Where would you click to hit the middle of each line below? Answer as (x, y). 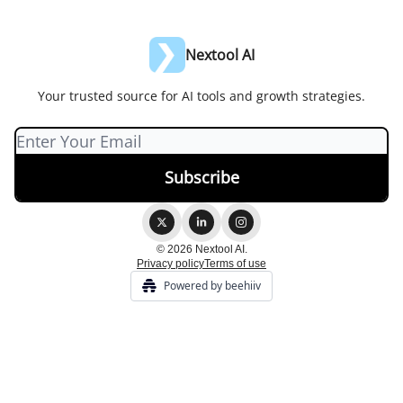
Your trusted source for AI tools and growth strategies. (201, 96)
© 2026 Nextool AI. (201, 250)
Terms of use (235, 264)
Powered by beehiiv (212, 286)
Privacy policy (170, 264)
